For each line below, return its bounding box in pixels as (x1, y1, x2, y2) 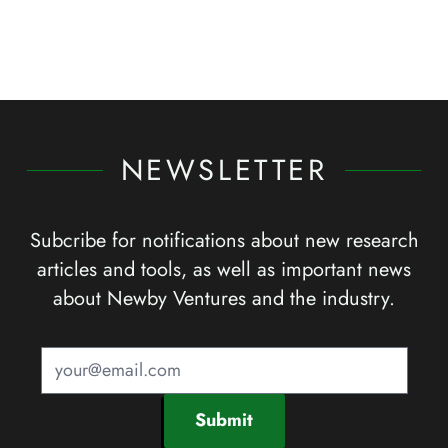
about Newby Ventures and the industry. (53, 284, 395, 313)
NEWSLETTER (120, 149, 328, 192)
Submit (195, 407, 253, 434)
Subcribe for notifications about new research (29, 226, 419, 255)
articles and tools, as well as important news (37, 255, 411, 284)
